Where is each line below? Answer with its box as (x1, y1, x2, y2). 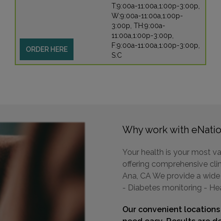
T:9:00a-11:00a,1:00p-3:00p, (111, 2, 200, 10)
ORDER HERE (25, 45, 68, 53)
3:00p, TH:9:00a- (111, 22, 165, 30)
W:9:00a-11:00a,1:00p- (111, 12, 183, 20)
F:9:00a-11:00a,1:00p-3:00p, (111, 41, 200, 49)
